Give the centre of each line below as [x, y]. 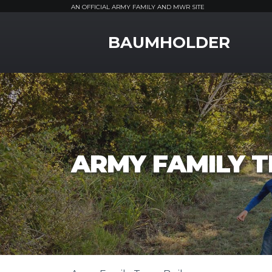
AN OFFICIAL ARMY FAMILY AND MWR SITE [138, 7]
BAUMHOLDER [169, 42]
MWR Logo [97, 32]
